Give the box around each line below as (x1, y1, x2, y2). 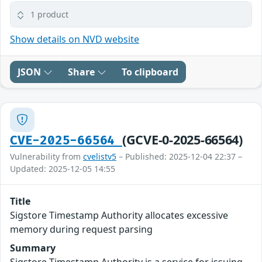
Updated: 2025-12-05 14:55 (10, 163, 115, 174)
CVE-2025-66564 (10, 133, 122, 148)
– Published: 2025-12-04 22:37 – (116, 150, 242, 162)
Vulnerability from (10, 150, 83, 162)
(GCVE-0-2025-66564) (122, 130, 243, 148)
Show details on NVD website (10, 32, 139, 46)
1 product (30, 8, 68, 20)
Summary (10, 241, 56, 254)
